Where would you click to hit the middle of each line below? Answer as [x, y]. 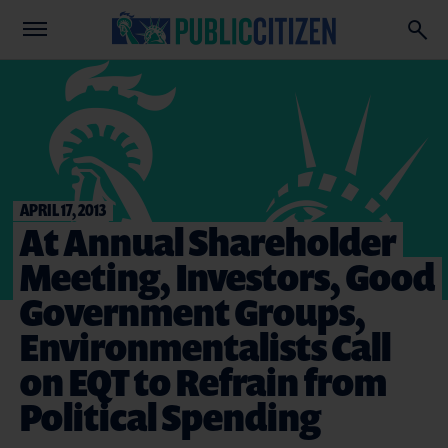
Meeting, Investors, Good [227, 276]
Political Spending [170, 416]
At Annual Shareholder [208, 241]
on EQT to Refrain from [203, 381]
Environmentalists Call [205, 346]
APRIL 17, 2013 [63, 209]
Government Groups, [193, 311]
